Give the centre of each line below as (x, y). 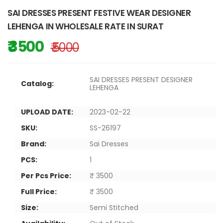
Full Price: (39, 191)
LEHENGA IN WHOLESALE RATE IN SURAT (86, 26)
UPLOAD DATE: (47, 112)
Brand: (34, 144)
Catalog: (37, 83)
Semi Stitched (114, 207)
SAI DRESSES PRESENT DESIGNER (141, 79)
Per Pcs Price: (46, 175)
